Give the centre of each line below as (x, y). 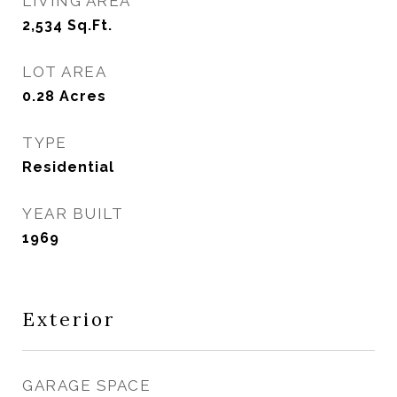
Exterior (69, 319)
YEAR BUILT (73, 214)
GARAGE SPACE (86, 385)
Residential (68, 167)
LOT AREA (64, 72)
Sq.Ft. (90, 25)
